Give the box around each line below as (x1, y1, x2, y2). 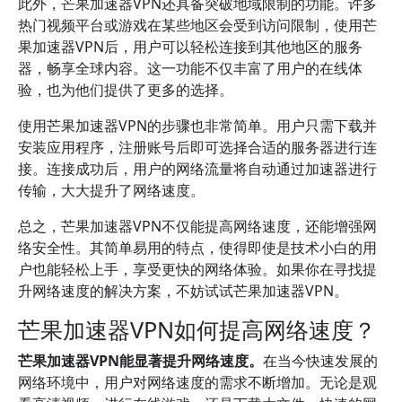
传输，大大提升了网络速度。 (18, 180, 205, 200)
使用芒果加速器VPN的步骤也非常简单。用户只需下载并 (18, 116, 377, 135)
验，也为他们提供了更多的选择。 (18, 80, 233, 100)
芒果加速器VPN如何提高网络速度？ (18, 314, 376, 345)
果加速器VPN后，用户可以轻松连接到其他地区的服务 (18, 37, 363, 57)
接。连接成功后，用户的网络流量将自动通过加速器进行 (18, 159, 377, 179)
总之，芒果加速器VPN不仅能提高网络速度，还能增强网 (18, 216, 377, 236)
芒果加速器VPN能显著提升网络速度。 (18, 351, 263, 371)
